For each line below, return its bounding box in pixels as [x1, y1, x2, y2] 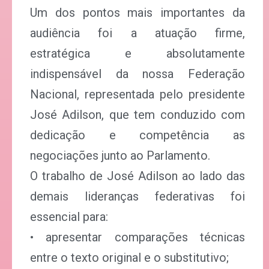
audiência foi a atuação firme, [30, 26, 245, 40]
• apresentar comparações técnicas [30, 230, 245, 244]
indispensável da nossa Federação [30, 67, 245, 81]
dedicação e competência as [30, 128, 245, 142]
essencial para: [30, 210, 108, 224]
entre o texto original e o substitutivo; [30, 250, 229, 265]
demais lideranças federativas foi [30, 189, 245, 204]
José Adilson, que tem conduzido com [30, 107, 245, 122]
